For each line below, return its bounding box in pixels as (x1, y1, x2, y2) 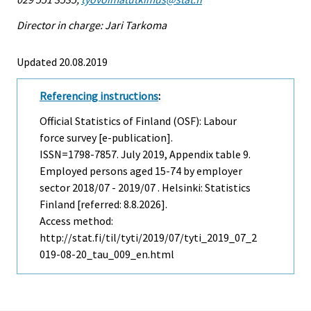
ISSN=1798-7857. (40, 147, 121, 162)
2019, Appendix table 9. (140, 147, 251, 162)
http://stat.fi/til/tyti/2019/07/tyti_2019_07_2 (40, 230, 257, 245)
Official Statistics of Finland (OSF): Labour (40, 114, 237, 128)
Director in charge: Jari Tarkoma (17, 17, 167, 32)
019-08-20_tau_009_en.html (40, 247, 174, 262)
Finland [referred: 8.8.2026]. (40, 197, 167, 212)
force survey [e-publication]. (40, 131, 173, 145)
